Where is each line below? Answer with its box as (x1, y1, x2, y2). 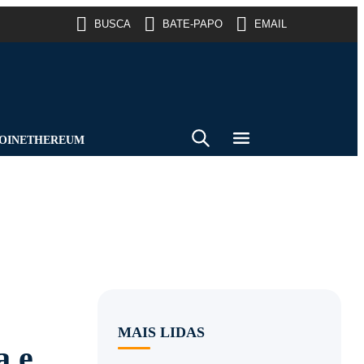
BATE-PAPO (162, 18, 223, 30)
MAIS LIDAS (117, 324, 205, 340)
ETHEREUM (19, 134, 84, 146)
